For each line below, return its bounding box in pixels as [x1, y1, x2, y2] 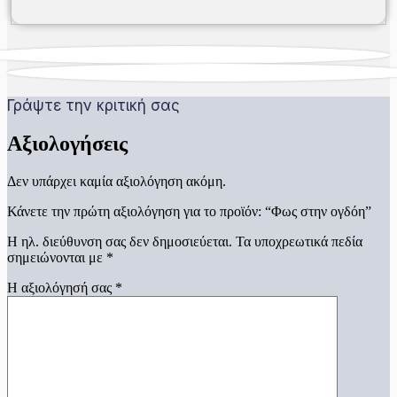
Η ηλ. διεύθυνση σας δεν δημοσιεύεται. [7, 234, 232, 250]
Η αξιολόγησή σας [7, 280, 115, 296]
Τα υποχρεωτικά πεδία [236, 234, 362, 250]
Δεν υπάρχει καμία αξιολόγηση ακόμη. [7, 174, 226, 190]
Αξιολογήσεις [7, 132, 128, 156]
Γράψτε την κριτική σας [7, 97, 180, 115]
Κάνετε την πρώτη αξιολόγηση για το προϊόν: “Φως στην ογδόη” [7, 204, 371, 220]
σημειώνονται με [7, 250, 106, 266]
